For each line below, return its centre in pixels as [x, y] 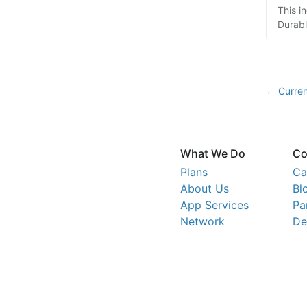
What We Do [213, 153]
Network [202, 221]
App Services [214, 205]
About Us [205, 188]
